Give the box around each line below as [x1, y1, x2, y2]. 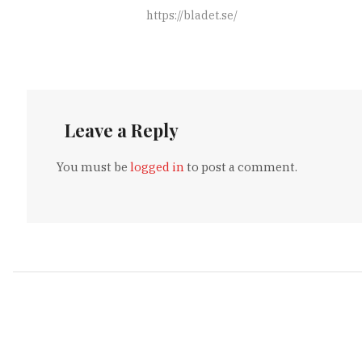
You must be [57, 159, 131, 175]
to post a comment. [184, 159, 298, 175]
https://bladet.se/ [146, 7, 238, 23]
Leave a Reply [65, 118, 179, 143]
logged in [130, 159, 185, 175]
